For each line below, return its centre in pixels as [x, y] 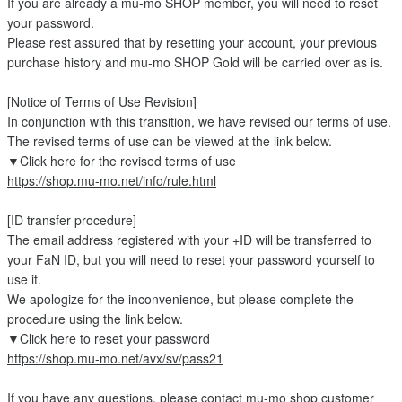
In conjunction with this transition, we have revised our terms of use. [199, 121]
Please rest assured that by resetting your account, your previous [192, 42]
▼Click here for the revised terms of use [122, 161]
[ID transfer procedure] [72, 220]
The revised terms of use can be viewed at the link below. [170, 141]
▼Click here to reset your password [109, 338]
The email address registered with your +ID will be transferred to [189, 240]
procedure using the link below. [95, 319]
